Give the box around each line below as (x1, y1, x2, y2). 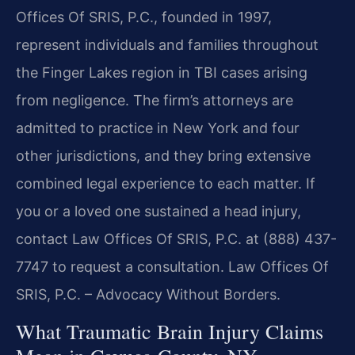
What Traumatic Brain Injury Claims (16, 318, 323, 345)
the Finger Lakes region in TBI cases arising (16, 64, 307, 81)
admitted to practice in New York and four (16, 120, 300, 136)
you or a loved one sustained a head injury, (16, 203, 301, 219)
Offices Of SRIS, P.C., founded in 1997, (16, 9, 272, 25)
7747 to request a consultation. (16, 258, 224, 275)
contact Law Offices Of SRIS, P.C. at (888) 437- (16, 231, 337, 247)
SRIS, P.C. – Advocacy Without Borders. (16, 286, 281, 303)
